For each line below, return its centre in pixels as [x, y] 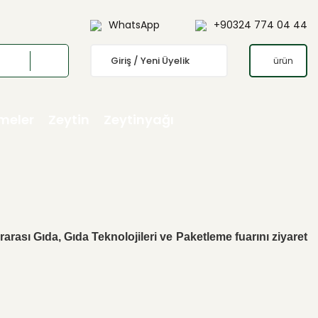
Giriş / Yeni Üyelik [150, 61]
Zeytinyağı [139, 120]
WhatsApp [134, 25]
